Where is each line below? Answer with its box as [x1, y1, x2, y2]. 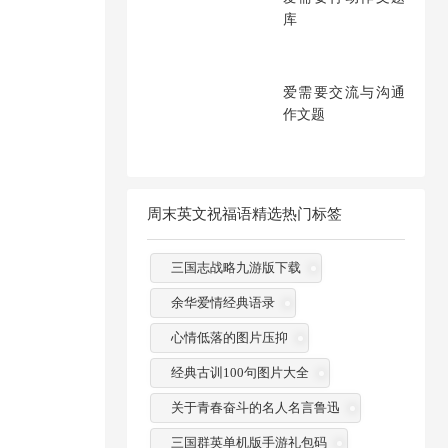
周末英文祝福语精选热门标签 [147, 206, 342, 222]
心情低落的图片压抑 [170, 329, 288, 345]
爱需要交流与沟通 [283, 85, 405, 100]
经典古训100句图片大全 [170, 364, 309, 380]
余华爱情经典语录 [170, 294, 275, 310]
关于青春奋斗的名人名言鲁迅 [170, 399, 340, 415]
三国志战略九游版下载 [170, 259, 301, 275]
